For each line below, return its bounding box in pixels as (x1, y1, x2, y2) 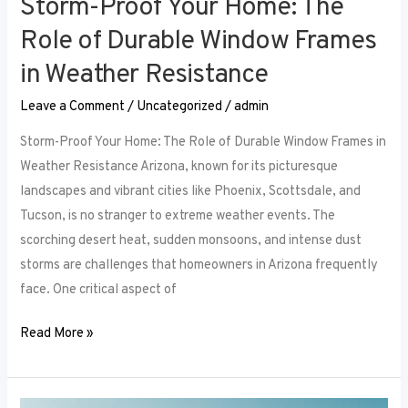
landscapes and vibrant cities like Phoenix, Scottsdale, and (20, 182, 362, 200)
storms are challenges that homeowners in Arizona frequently (20, 256, 379, 274)
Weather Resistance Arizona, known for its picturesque (20, 158, 339, 176)
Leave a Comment (20, 98, 126, 117)
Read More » (20, 325, 95, 343)
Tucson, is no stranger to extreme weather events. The (20, 207, 336, 225)
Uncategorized (137, 98, 223, 117)
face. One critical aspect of (20, 280, 178, 299)
